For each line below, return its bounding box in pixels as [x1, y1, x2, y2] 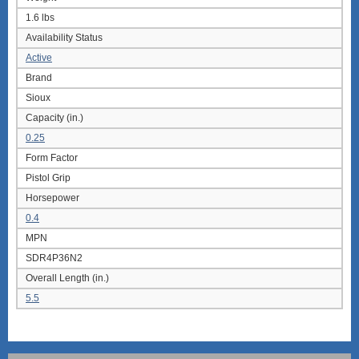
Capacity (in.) [26, 112, 83, 124]
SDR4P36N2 [26, 252, 83, 264]
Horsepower [26, 192, 79, 204]
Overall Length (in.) [26, 272, 109, 284]
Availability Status [26, 32, 103, 44]
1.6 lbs [26, 12, 54, 24]
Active [26, 52, 52, 64]
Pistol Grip [26, 172, 71, 184]
